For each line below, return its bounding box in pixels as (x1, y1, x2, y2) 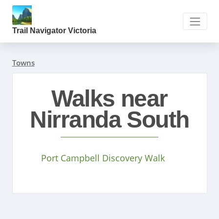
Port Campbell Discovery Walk (41, 152, 165, 164)
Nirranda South (30, 106, 189, 132)
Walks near (51, 85, 168, 111)
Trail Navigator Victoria (12, 26, 96, 35)
